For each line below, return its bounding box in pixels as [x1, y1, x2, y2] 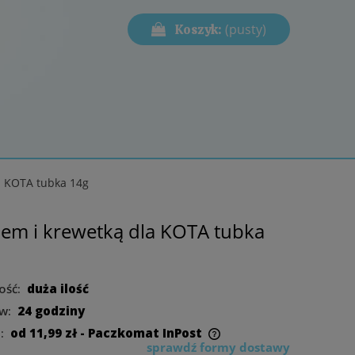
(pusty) [225, 21, 266, 38]
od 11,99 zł [10, 324, 77, 341]
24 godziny [17, 302, 85, 319]
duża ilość [26, 280, 89, 296]
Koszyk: [175, 21, 222, 38]
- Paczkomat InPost [79, 324, 202, 341]
